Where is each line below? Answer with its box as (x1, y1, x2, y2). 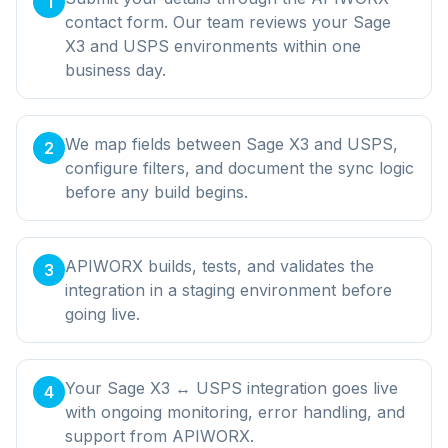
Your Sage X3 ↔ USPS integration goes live (65, 377, 398, 398)
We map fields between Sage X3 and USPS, (65, 133, 398, 154)
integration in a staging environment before (65, 279, 392, 300)
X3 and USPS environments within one (65, 35, 361, 56)
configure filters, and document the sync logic (65, 157, 414, 178)
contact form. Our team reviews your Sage (65, 11, 391, 32)
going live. (65, 303, 140, 324)
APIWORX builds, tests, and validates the (65, 255, 374, 276)
